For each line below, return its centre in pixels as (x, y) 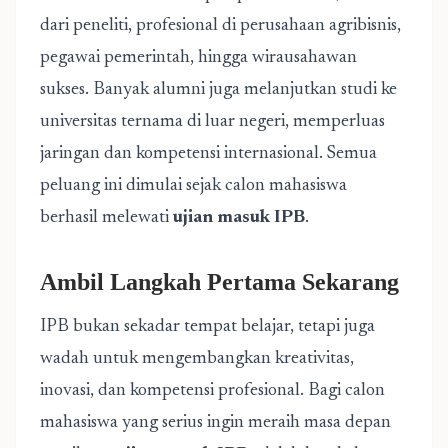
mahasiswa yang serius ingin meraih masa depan (215, 423)
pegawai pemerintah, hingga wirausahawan (198, 58)
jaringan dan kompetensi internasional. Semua (208, 154)
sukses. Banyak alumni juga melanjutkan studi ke (218, 90)
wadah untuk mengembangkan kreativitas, (197, 359)
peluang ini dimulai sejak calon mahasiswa (193, 186)
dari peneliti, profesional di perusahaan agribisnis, (220, 26)
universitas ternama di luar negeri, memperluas (212, 122)
